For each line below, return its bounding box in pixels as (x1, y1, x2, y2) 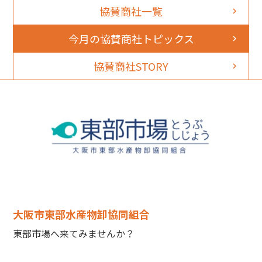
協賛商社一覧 (99, 4, 163, 19)
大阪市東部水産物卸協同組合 (13, 206, 150, 222)
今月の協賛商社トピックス (68, 31, 194, 46)
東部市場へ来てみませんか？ (13, 226, 135, 240)
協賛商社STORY (94, 58, 168, 74)
